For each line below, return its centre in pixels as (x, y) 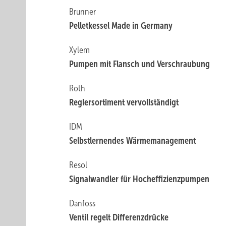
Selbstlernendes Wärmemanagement (133, 141)
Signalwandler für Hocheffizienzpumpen (139, 179)
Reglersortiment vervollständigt (124, 102)
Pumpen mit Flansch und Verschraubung (140, 64)
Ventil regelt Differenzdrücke (119, 217)
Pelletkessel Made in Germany (121, 26)
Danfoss (82, 203)
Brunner (83, 12)
